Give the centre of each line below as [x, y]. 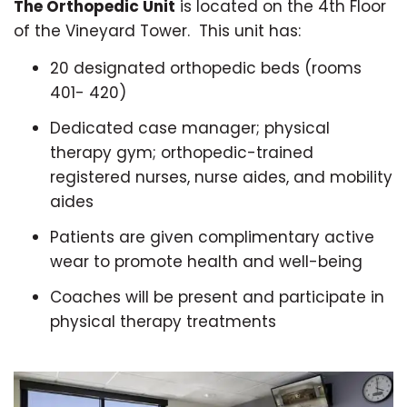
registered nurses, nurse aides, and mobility [221, 178]
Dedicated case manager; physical [190, 129]
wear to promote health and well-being [206, 262]
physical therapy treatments [163, 322]
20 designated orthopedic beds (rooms [206, 69]
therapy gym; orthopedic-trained [182, 153]
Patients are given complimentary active [212, 238]
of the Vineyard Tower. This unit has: [157, 31]
